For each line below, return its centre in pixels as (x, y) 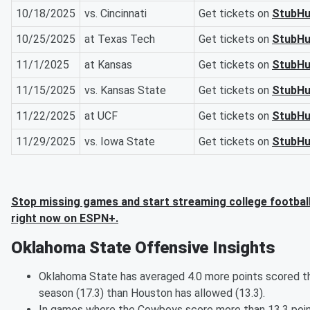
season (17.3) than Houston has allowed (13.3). (152, 293)
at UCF (101, 116)
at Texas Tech (120, 39)
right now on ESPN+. (65, 219)
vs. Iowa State (120, 142)
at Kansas (108, 65)
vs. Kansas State (125, 91)
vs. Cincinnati (116, 14)
